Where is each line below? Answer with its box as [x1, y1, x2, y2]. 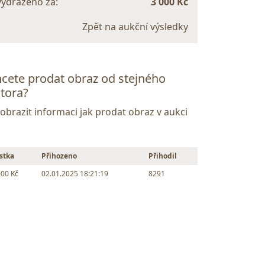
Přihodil [148, 151, 177, 161]
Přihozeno [41, 151, 77, 161]
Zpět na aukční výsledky [82, 20, 188, 34]
